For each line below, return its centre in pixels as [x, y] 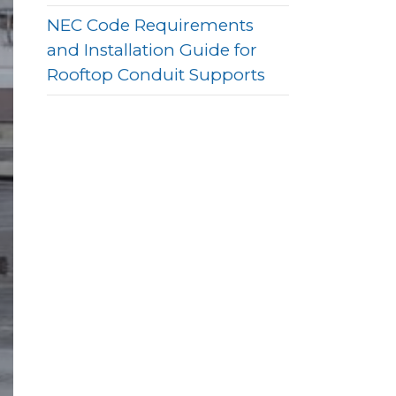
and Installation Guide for [152, 50]
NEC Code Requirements [151, 25]
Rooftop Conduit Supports [156, 75]
